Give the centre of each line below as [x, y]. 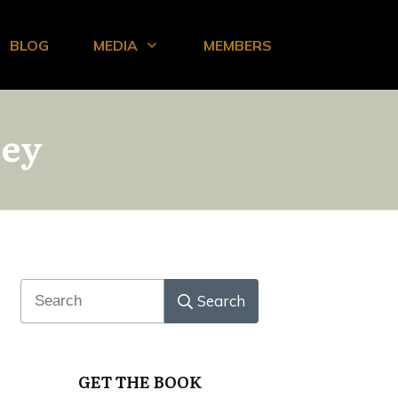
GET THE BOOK [139, 382]
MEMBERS [238, 45]
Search [222, 301]
